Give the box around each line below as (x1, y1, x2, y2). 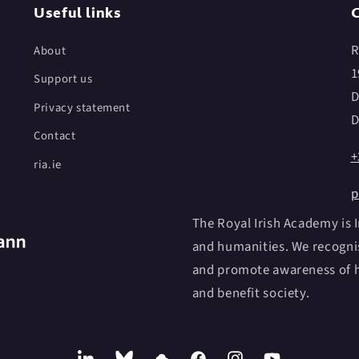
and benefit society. (192, 283, 310, 303)
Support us (34, 71, 93, 88)
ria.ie (34, 156, 62, 174)
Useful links (34, 3, 122, 22)
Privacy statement (34, 99, 131, 117)
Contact (34, 127, 76, 145)
